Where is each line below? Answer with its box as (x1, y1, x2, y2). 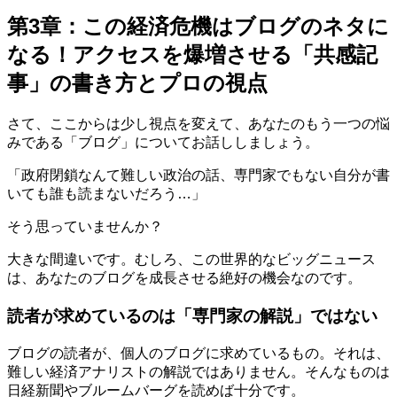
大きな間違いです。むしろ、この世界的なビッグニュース (7, 252, 376, 268)
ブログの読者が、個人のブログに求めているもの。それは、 (7, 345, 390, 361)
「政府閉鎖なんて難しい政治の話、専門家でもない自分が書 (7, 167, 390, 183)
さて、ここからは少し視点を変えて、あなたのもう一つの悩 (7, 116, 390, 132)
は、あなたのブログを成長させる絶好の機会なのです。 (7, 270, 362, 286)
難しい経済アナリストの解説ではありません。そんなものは (7, 363, 390, 379)
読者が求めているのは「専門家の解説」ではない (7, 307, 378, 326)
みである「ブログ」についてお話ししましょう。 (7, 135, 319, 151)
